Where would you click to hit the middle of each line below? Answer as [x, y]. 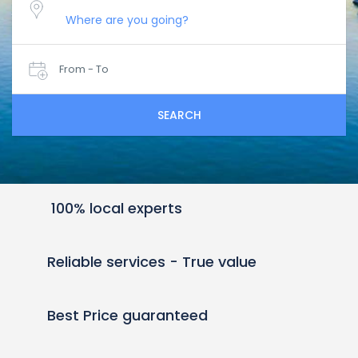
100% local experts [117, 208]
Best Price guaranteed [127, 315]
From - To [84, 69]
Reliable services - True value [152, 262]
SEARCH [179, 115]
